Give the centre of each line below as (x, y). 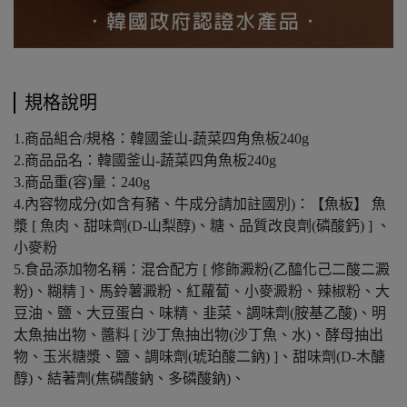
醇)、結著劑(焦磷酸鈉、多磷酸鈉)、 (129, 378)
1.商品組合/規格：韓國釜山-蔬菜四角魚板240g (163, 139)
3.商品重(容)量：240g (82, 182)
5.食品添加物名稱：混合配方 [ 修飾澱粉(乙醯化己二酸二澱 (202, 269)
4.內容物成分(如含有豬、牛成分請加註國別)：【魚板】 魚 (200, 204)
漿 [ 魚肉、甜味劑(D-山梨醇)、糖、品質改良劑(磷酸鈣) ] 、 (202, 226)
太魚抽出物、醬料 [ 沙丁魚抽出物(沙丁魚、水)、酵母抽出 (199, 335)
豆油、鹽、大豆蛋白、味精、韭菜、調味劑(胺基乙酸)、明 (200, 313)
